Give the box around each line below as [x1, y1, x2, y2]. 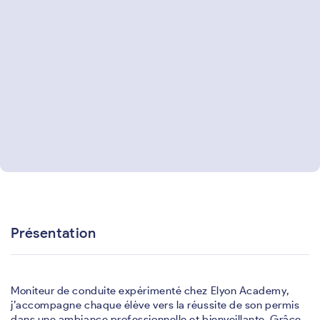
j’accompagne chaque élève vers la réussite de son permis [11, 299, 300, 311]
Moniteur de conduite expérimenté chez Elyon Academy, [11, 284, 289, 297]
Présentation [11, 224, 96, 241]
